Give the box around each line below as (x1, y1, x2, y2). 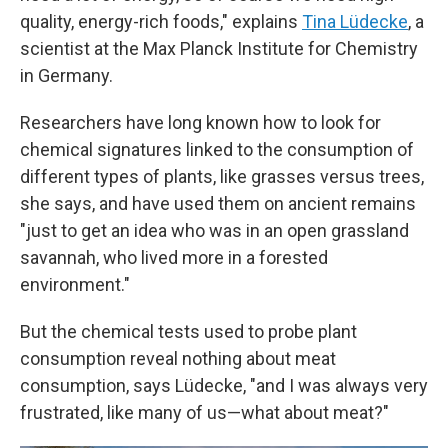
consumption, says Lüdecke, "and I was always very (20, 375, 428, 396)
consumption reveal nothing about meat (20, 348, 336, 369)
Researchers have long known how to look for (20, 112, 381, 133)
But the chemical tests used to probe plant (20, 321, 357, 342)
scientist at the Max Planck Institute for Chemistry (20, 38, 418, 59)
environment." (20, 274, 130, 295)
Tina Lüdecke (302, 11, 408, 32)
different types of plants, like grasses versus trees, (20, 166, 424, 187)
